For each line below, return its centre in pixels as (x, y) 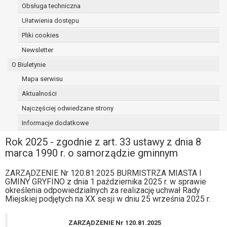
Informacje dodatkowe (55, 123)
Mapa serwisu (42, 79)
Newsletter (37, 50)
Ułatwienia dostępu (50, 21)
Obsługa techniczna (51, 6)
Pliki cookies (40, 35)
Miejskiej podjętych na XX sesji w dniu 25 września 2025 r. (108, 199)
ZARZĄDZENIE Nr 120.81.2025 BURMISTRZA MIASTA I (103, 173)
